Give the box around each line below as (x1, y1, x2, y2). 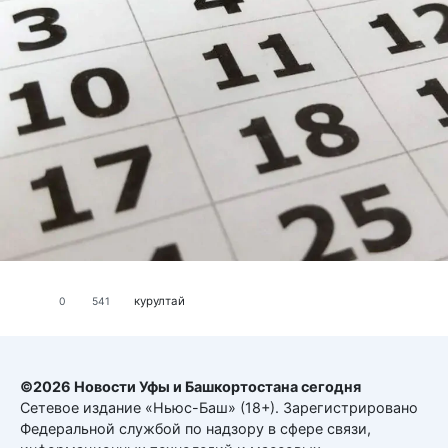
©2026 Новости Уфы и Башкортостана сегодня (20, 377, 361, 395)
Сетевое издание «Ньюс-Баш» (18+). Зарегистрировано (20, 398, 418, 416)
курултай (134, 294, 185, 309)
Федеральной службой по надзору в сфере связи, (20, 419, 371, 437)
